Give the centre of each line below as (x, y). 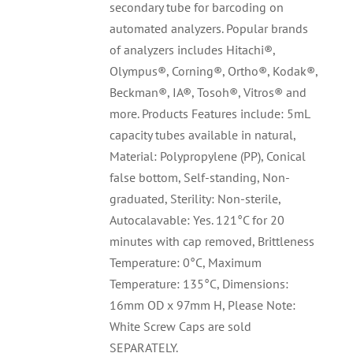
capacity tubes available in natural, (203, 135)
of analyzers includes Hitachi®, (193, 50)
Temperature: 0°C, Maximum (186, 263)
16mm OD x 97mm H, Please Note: (203, 305)
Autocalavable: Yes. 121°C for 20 (197, 220)
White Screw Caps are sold (181, 327)
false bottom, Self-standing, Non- (200, 178)
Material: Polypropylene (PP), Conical (208, 156)
